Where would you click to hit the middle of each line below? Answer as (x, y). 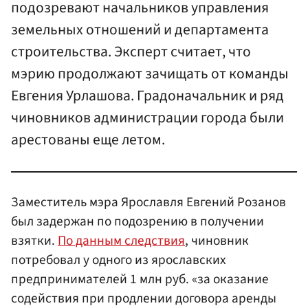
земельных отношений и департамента (140, 30)
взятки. (34, 240)
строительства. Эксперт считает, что (131, 52)
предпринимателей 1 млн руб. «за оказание (140, 279)
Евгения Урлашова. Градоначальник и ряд (147, 96)
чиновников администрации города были (147, 118)
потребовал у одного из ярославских (119, 260)
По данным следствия (121, 240)
